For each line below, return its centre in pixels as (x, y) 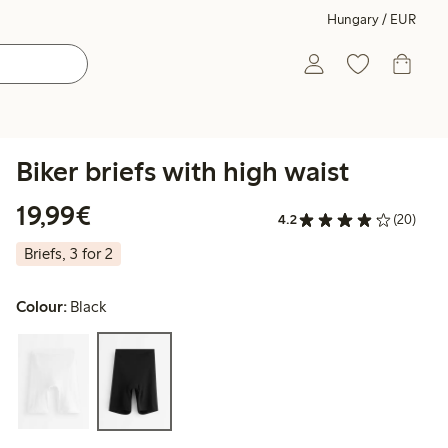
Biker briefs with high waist (182, 171)
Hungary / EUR (371, 19)
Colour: (41, 307)
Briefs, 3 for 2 (68, 254)
